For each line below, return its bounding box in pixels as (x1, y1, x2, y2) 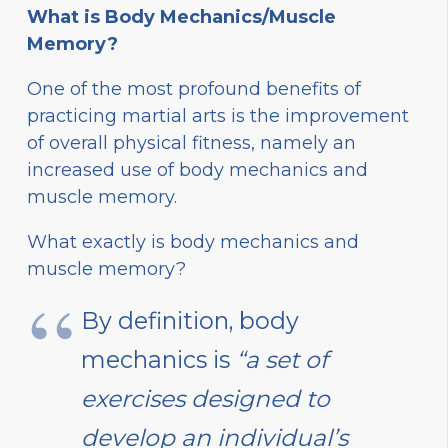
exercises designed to (81, 383, 330, 413)
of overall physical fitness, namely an (27, 131, 356, 154)
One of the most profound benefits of (27, 77, 361, 100)
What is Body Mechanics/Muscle (27, 5, 336, 28)
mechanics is (81, 344, 236, 374)
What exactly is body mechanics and (27, 230, 359, 253)
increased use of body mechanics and (27, 158, 368, 181)
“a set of (236, 344, 328, 374)
